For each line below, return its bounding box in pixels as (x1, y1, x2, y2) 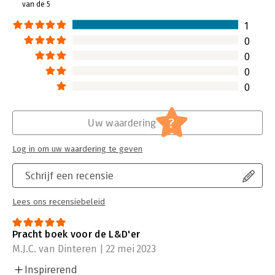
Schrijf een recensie (25, 169, 114, 181)
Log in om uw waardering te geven (12, 144, 142, 154)
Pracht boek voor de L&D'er (12, 228, 141, 240)
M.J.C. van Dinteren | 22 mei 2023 (12, 242, 156, 255)
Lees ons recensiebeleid (12, 196, 105, 207)
